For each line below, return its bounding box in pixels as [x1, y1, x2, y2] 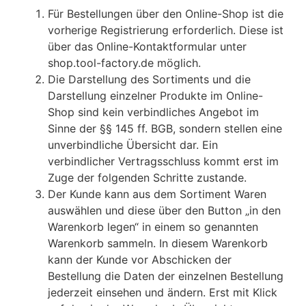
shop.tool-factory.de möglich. [48, 56, 201, 70]
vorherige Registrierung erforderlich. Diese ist [48, 23, 283, 38]
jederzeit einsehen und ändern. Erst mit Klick [48, 286, 277, 300]
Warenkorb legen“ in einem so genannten [48, 220, 258, 234]
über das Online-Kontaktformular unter [48, 40, 247, 54]
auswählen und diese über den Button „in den [48, 204, 281, 218]
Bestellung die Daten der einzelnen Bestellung [48, 269, 283, 283]
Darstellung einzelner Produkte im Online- [48, 89, 263, 103]
